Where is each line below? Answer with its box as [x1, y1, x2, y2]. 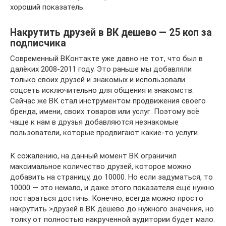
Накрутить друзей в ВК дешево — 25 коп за [10, 27, 212, 38]
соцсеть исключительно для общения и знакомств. [10, 85, 194, 95]
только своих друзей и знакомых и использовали [10, 75, 185, 84]
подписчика [10, 37, 66, 49]
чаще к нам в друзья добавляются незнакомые [10, 117, 179, 127]
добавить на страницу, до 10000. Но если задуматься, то [10, 172, 213, 182]
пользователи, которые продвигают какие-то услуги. [10, 128, 199, 137]
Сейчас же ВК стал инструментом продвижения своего [10, 96, 206, 105]
